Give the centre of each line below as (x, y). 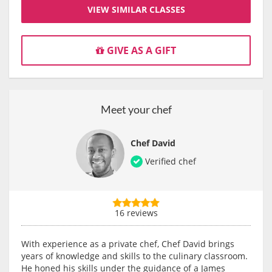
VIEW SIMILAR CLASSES (136, 10)
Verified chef (169, 161)
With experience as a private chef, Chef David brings (128, 244)
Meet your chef (136, 110)
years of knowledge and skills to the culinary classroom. (134, 256)
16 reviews (136, 213)
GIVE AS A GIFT (140, 51)
